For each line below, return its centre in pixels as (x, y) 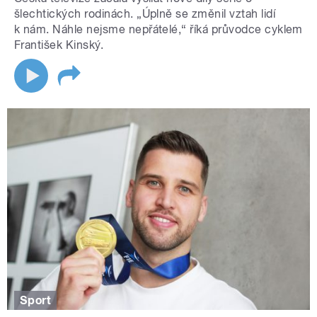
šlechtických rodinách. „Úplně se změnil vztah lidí (145, 13)
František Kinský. (60, 45)
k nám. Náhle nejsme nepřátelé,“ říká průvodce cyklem (158, 29)
